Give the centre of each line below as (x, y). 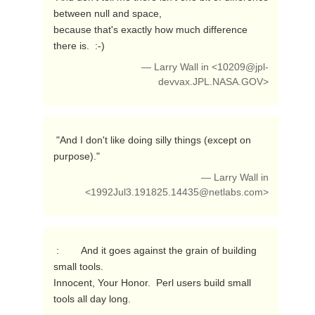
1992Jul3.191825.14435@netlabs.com (177, 192)
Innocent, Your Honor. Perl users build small (152, 283)
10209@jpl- (243, 67)
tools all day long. (93, 299)
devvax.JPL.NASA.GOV (211, 82)
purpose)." (78, 156)
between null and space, (107, 13)
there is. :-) (80, 46)
